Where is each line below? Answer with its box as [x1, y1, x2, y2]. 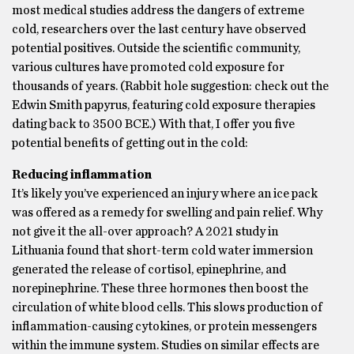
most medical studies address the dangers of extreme [12, 3, 304, 17]
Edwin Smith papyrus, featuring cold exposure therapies [12, 98, 315, 111]
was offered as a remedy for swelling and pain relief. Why [12, 205, 322, 219]
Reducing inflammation [12, 168, 152, 181]
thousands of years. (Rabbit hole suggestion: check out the [12, 79, 329, 92]
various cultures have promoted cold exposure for [12, 60, 284, 73]
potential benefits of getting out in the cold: [12, 136, 248, 149]
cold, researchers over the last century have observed [12, 22, 306, 36]
